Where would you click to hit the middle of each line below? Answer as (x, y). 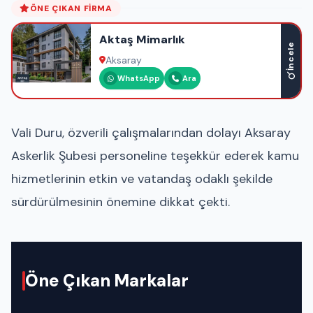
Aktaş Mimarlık (142, 39)
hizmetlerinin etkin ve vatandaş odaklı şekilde (142, 179)
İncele (291, 56)
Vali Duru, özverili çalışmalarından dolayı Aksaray (151, 132)
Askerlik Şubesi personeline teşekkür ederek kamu (155, 155)
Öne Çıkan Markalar (107, 280)
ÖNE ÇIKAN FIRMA (71, 8)
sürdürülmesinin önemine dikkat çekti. (121, 202)
